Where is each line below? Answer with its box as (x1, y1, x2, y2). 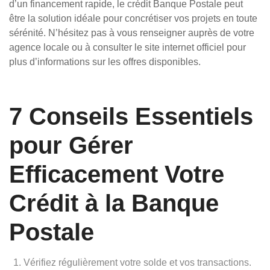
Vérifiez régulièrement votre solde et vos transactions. (24, 257, 251, 268)
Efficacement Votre (9, 161, 224, 187)
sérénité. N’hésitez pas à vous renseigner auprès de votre (9, 28, 254, 38)
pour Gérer (9, 132, 133, 159)
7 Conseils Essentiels (9, 103, 253, 130)
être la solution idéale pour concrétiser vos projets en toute (9, 13, 257, 24)
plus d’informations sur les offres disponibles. (9, 57, 201, 67)
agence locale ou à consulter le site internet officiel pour (9, 42, 246, 52)
